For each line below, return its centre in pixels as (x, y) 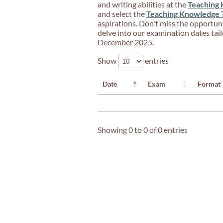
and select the (122, 13)
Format (209, 84)
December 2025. (126, 42)
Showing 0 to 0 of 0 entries (143, 130)
